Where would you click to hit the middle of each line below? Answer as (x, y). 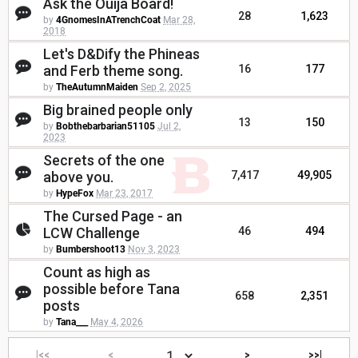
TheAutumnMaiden (97, 88)
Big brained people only (118, 110)
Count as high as (97, 272)
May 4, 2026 (117, 322)
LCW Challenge (91, 233)
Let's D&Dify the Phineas (121, 54)
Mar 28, (179, 20)
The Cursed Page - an (113, 217)
